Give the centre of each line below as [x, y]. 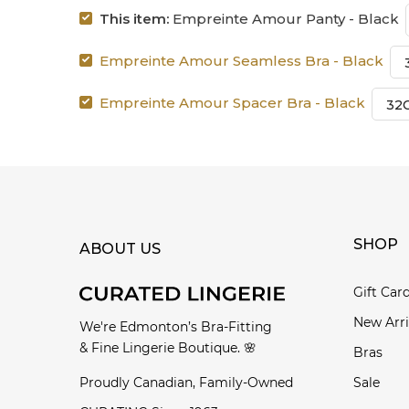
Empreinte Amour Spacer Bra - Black [232, 102]
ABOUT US [120, 248]
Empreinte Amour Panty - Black [284, 18]
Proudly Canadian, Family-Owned [186, 382]
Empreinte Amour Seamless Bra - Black [241, 60]
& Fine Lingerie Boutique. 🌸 [168, 347]
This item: [134, 18]
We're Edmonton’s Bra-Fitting [176, 326]
